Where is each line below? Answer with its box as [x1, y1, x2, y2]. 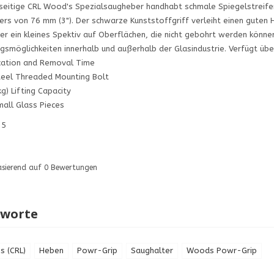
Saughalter [130, 245, 173, 255]
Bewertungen [48, 163, 97, 172]
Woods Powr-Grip [186, 245, 257, 255]
